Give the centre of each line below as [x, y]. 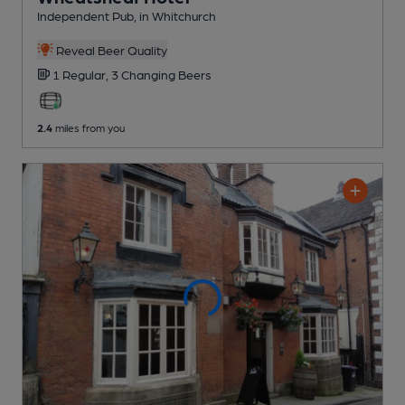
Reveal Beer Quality [110, 49]
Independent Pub [85, 15]
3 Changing [145, 74]
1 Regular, [82, 74]
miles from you [89, 127]
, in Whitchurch [175, 15]
